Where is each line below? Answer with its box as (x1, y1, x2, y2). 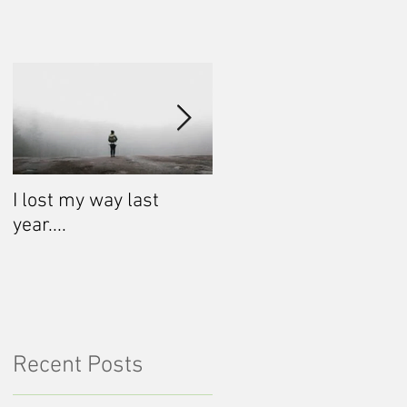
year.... (13, 213, 66, 239)
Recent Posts (13, 352, 144, 380)
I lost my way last (13, 189, 159, 214)
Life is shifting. (213, 189, 336, 214)
